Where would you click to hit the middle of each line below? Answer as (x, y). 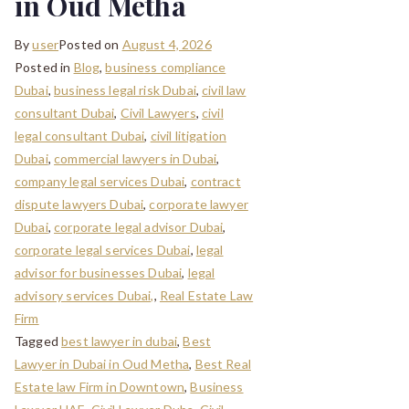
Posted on (90, 44)
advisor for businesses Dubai (99, 272)
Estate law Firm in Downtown (100, 386)
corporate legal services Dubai (103, 249)
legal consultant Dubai (80, 135)
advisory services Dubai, (84, 295)
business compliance (166, 67)
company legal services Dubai (100, 181)
